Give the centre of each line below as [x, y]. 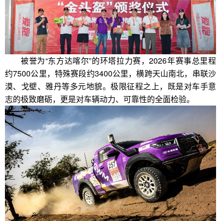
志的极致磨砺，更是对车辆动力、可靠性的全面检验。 [100, 99]
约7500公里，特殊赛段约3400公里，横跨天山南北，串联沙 [110, 73]
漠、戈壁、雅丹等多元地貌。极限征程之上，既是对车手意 [110, 86]
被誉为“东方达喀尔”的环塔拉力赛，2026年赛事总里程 [118, 60]
